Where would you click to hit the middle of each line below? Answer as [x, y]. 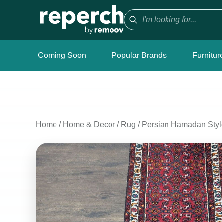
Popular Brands [139, 55]
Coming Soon [62, 55]
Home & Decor [89, 125]
